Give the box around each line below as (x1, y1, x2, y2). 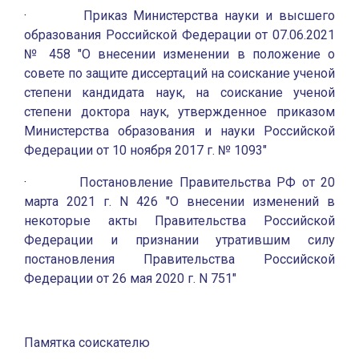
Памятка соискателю (24, 335, 150, 350)
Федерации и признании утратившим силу (24, 232, 335, 248)
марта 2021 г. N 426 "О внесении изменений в (24, 194, 335, 209)
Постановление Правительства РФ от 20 (79, 175, 336, 190)
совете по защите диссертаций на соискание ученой (24, 66, 335, 81)
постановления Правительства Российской (24, 252, 335, 267)
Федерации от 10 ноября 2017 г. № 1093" (24, 143, 267, 158)
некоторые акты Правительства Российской (24, 213, 335, 228)
